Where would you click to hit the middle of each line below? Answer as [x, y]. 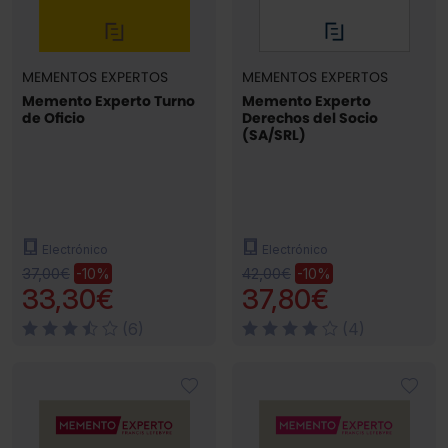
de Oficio [53, 118]
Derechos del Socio [310, 118]
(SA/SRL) [274, 135]
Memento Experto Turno [108, 101]
